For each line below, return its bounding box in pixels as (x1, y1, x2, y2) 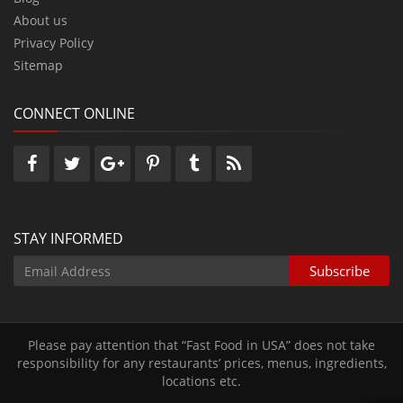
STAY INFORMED (13, 228, 123, 249)
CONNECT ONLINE (13, 103, 135, 124)
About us (13, 12, 67, 30)
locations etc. (162, 372, 241, 390)
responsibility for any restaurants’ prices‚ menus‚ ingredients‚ (16, 354, 387, 372)
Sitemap (13, 57, 63, 75)
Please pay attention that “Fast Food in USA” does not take (28, 336, 375, 354)
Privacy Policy (13, 34, 94, 52)
